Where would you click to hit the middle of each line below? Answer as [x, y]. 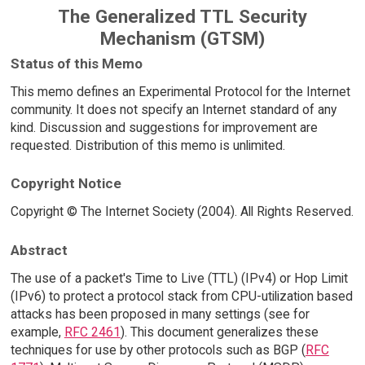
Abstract [39, 250]
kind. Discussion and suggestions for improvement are [164, 127]
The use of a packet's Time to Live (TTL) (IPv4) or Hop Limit [179, 278]
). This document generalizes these [219, 332]
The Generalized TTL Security [182, 17]
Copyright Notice [66, 184]
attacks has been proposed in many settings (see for [160, 314]
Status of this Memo [76, 63]
